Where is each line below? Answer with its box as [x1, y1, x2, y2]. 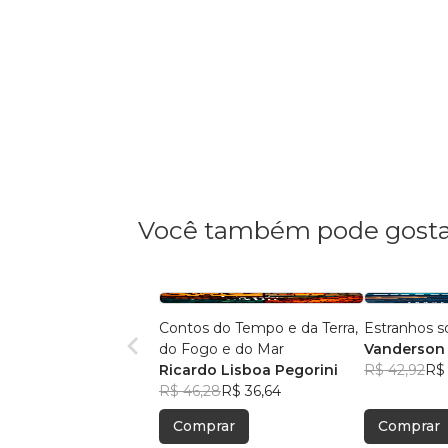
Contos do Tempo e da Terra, [159, 319, 235, 338]
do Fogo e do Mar [257, 340, 284, 359]
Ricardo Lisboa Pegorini [159, 361, 338, 380]
